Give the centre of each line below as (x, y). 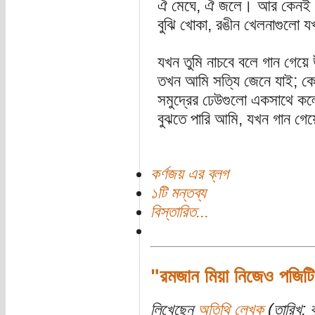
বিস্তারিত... (179, 212)
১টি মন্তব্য (178, 193)
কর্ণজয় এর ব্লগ (189, 174)
